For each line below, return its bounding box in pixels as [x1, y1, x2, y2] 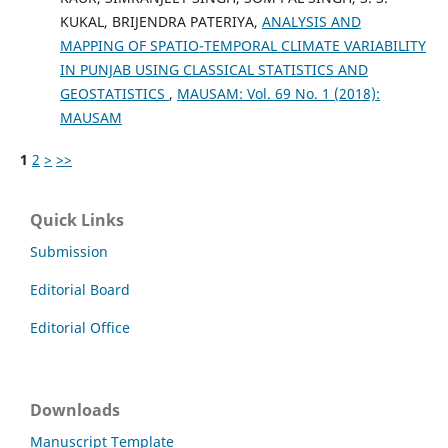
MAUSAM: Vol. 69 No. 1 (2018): [176, 83, 380, 103]
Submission [30, 241, 108, 261]
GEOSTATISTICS [59, 83, 169, 103]
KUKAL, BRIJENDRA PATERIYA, [59, 11, 262, 31]
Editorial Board [30, 279, 130, 299]
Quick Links [30, 208, 124, 231]
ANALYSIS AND [261, 11, 361, 31]
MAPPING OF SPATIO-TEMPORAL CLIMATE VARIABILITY [59, 35, 426, 55]
